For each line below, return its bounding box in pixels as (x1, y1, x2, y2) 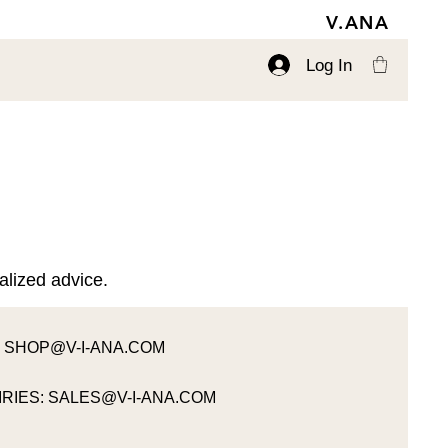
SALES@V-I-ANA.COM (48, 388, 216, 406)
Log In (305, 55, 352, 75)
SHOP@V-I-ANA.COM (4, 338, 165, 356)
